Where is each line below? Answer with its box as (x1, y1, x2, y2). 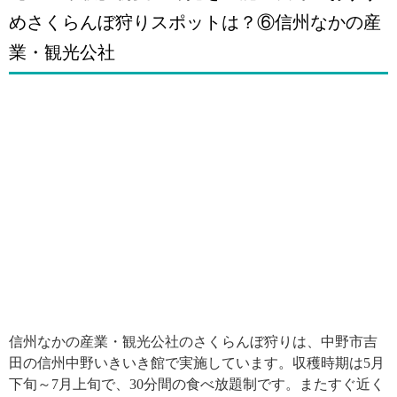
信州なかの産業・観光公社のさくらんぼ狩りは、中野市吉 (9, 333, 378, 349)
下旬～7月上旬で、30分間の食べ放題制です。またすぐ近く (9, 376, 385, 392)
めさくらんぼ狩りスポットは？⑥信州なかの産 (9, 12, 381, 32)
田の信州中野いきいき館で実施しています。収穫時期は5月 (9, 354, 385, 370)
